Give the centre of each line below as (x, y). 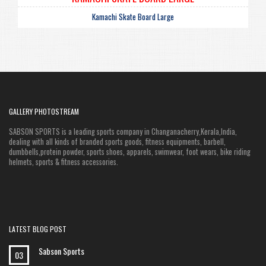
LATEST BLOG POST (38, 229)
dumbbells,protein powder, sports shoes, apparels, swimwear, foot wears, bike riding (130, 151)
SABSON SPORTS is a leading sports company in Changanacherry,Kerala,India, (123, 131)
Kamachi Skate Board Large (133, 16)
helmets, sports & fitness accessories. (64, 161)
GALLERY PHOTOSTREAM (44, 111)
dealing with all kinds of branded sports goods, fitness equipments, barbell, (117, 141)
